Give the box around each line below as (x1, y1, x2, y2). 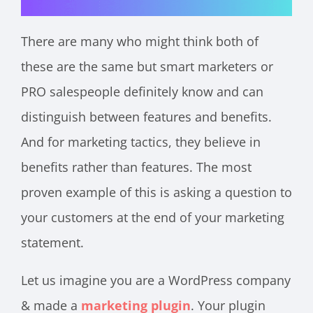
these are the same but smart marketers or (21, 57, 273, 75)
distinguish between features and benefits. (21, 108, 272, 125)
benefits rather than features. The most (21, 158, 252, 175)
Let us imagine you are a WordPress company (21, 271, 291, 289)
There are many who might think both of (21, 32, 259, 50)
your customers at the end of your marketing (21, 208, 284, 226)
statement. (21, 233, 84, 251)
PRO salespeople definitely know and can (21, 82, 263, 100)
